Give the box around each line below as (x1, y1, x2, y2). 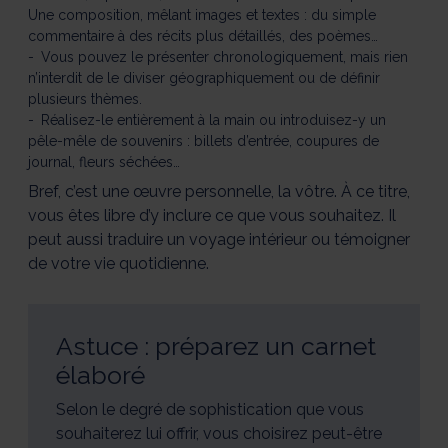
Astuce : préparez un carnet (56, 331, 376, 361)
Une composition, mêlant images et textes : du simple (28, 6, 376, 23)
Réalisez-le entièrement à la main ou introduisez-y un (41, 111, 386, 128)
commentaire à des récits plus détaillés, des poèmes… (28, 27, 378, 44)
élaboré (56, 360, 145, 390)
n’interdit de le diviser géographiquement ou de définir (28, 69, 380, 86)
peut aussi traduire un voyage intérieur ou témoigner (28, 229, 410, 249)
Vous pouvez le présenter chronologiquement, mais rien (41, 48, 408, 65)
